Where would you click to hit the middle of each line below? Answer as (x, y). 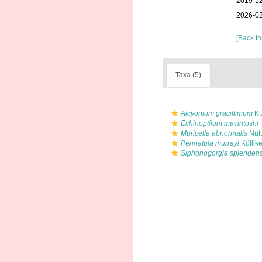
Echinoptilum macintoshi (220, 123)
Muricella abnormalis (214, 133)
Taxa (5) (188, 75)
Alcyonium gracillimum (217, 113)
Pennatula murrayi (210, 143)
